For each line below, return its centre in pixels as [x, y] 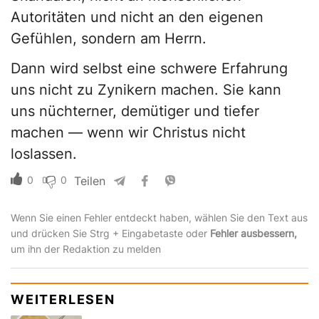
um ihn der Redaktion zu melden [86, 249]
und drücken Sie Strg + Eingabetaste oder [110, 234]
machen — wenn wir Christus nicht [128, 133]
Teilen [90, 181]
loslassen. [44, 154]
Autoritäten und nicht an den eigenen [137, 17]
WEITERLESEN [63, 300]
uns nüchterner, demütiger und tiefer [135, 111]
